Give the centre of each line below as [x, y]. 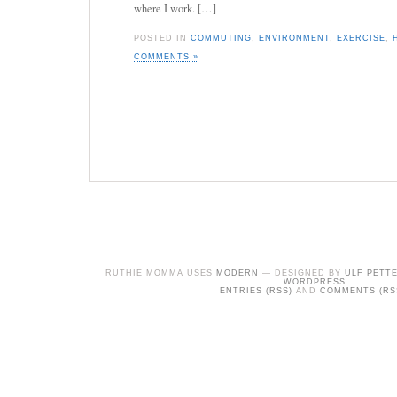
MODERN [237, 273]
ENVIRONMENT [294, 38]
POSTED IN [162, 38]
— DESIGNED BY [302, 273]
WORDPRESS [315, 282]
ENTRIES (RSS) [256, 291]
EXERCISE [361, 38]
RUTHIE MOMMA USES [161, 273]
